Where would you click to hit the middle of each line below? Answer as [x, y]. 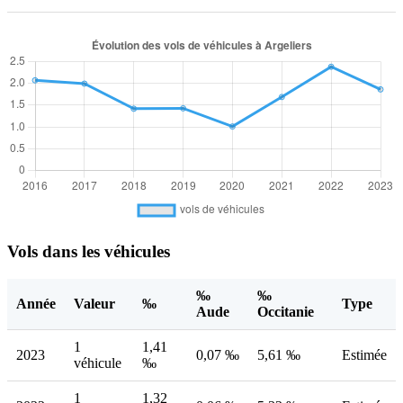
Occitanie [286, 311]
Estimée [364, 354]
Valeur [94, 303]
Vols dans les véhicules [89, 252]
